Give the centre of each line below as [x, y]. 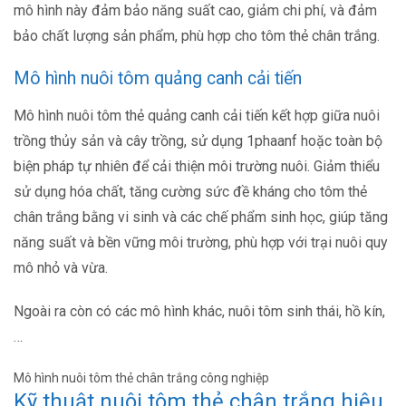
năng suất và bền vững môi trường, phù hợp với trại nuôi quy [201, 243]
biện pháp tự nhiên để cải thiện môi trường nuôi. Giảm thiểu [197, 167]
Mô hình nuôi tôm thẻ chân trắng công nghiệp [141, 378]
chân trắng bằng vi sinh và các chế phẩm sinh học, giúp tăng [201, 217]
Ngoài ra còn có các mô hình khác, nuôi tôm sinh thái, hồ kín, [199, 312]
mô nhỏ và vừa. [61, 268]
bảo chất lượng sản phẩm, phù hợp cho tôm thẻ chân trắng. [197, 36]
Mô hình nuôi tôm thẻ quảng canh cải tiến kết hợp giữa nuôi [197, 116]
